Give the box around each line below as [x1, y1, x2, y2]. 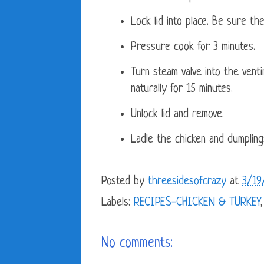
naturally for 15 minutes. [131, 83, 233, 96]
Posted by [101, 176, 148, 189]
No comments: [101, 236, 173, 252]
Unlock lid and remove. [131, 108, 224, 121]
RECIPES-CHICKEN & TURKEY [134, 197, 260, 210]
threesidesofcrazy [148, 176, 226, 189]
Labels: [101, 197, 134, 210]
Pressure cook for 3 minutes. [131, 41, 255, 54]
